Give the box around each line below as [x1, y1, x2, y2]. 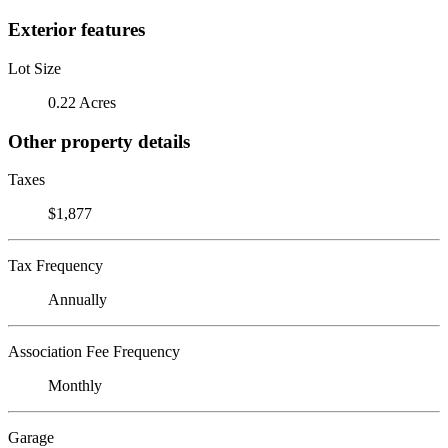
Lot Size [8, 59, 61, 77]
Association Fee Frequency [8, 343, 180, 361]
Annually [48, 291, 107, 309]
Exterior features [8, 19, 145, 41]
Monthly [48, 377, 102, 395]
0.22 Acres [48, 93, 116, 111]
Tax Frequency [8, 257, 103, 275]
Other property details [8, 130, 190, 152]
